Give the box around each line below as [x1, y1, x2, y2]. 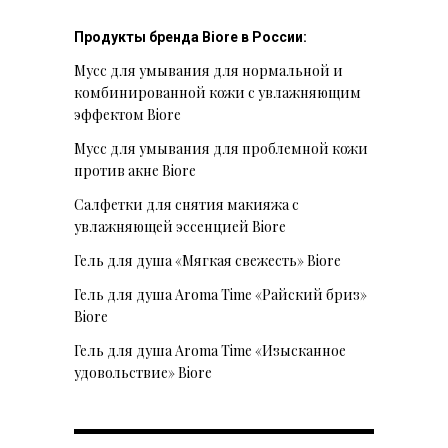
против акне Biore [74, 161, 196, 181]
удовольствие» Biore [74, 363, 212, 383]
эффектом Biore [74, 105, 181, 125]
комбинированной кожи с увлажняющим [74, 83, 361, 103]
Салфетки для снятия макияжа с [74, 195, 299, 215]
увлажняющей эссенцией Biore [74, 217, 286, 237]
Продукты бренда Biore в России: [74, 29, 307, 46]
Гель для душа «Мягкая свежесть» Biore [74, 251, 341, 271]
